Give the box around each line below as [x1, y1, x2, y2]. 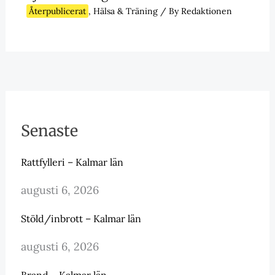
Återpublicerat [28, 6, 86, 17]
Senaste [20, 121, 78, 141]
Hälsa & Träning [93, 6, 158, 17]
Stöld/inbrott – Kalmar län [20, 212, 141, 225]
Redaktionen [180, 6, 232, 17]
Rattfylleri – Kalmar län [20, 156, 123, 169]
